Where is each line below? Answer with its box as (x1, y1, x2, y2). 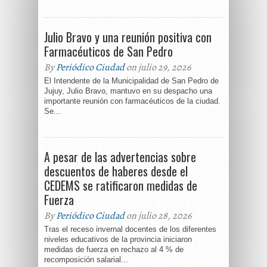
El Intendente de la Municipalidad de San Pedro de (44, 76, 219, 85)
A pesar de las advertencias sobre (44, 148, 196, 166)
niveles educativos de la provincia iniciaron (44, 235, 192, 244)
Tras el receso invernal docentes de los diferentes (44, 225, 216, 234)
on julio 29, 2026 (125, 61, 191, 74)
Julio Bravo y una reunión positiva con (44, 28, 212, 46)
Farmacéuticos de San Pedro (44, 42, 173, 60)
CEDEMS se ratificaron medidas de (44, 176, 197, 194)
